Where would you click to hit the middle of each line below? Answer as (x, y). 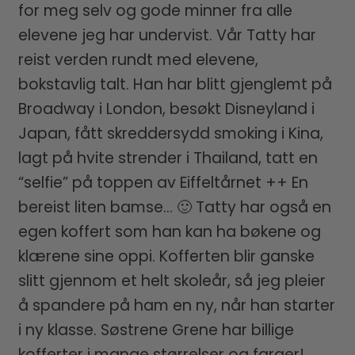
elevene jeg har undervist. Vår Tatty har (167, 35)
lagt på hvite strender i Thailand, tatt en (168, 158)
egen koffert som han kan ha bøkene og (169, 231)
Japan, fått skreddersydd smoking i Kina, (170, 133)
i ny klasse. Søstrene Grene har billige (156, 330)
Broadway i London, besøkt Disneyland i (166, 109)
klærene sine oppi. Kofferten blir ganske (166, 256)
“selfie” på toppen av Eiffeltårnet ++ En (163, 182)
